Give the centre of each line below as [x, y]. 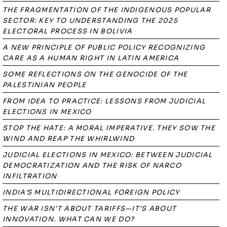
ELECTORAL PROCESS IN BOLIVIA [68, 31]
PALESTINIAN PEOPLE [45, 85]
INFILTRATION [30, 176]
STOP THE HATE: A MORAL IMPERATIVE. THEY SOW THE [109, 128]
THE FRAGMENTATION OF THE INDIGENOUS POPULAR [107, 10]
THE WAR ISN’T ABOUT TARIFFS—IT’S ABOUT [90, 209]
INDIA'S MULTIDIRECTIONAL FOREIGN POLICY [91, 192]
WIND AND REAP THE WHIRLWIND [69, 139]
